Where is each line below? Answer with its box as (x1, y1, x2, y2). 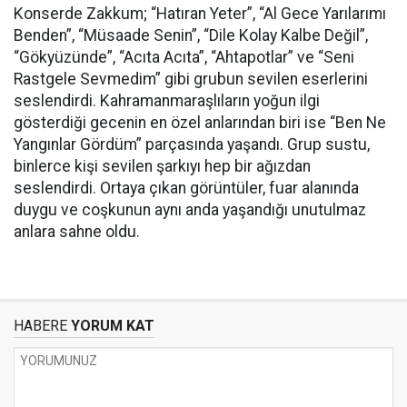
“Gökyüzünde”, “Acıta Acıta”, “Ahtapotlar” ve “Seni (14, 48, 354, 66)
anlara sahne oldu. (14, 223, 140, 241)
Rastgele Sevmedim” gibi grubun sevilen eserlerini (14, 70, 368, 88)
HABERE (14, 317, 67, 334)
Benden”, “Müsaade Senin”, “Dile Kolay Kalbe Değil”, (14, 26, 368, 45)
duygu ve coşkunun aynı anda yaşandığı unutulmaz (14, 201, 366, 219)
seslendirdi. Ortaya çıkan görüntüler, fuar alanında (14, 179, 359, 197)
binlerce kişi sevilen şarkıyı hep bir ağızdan (14, 157, 311, 175)
